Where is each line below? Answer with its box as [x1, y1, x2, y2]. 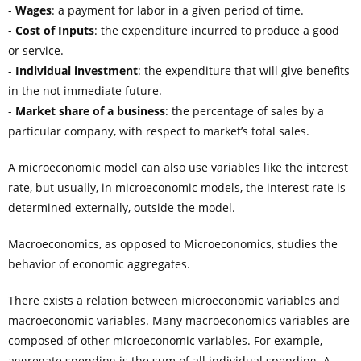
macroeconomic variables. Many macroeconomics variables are [8, 312, 350, 328]
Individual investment [15, 62, 138, 78]
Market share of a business [15, 102, 165, 118]
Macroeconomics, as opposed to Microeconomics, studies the [8, 235, 338, 251]
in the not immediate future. [8, 82, 162, 98]
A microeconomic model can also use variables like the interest [8, 159, 348, 175]
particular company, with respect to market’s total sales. [8, 122, 309, 139]
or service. [8, 42, 64, 58]
